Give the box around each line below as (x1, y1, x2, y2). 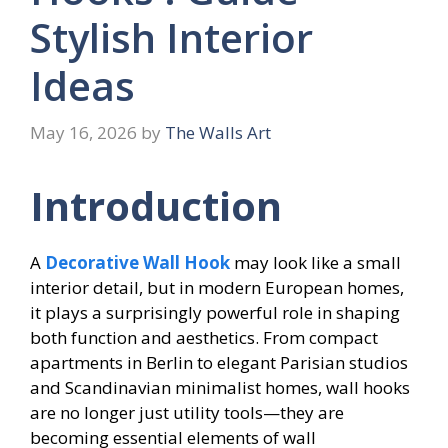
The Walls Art (165, 121, 271, 145)
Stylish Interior (30, 9, 313, 65)
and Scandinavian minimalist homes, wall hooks (30, 376, 410, 400)
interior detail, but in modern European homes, (30, 276, 404, 300)
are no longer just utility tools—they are (30, 401, 344, 425)
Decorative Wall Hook (45, 251, 230, 275)
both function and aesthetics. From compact (30, 326, 378, 350)
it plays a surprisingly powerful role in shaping (30, 301, 400, 325)
